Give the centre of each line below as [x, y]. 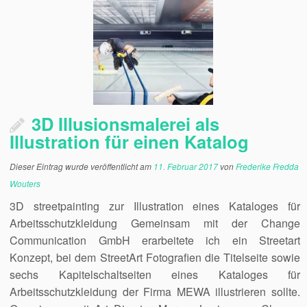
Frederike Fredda [268, 166]
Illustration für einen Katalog [130, 142]
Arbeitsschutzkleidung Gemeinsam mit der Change [155, 223]
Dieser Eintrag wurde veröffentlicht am [82, 166]
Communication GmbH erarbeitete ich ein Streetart [155, 240]
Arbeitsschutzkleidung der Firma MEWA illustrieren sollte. [155, 292]
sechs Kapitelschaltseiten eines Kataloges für [155, 274]
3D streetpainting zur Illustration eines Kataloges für [155, 206]
